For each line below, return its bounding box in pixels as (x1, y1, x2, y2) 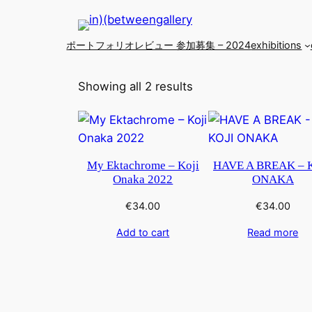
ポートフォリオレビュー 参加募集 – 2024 (66, 38, 251, 51)
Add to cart (116, 226, 170, 238)
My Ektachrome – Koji (86, 158, 199, 172)
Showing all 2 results (78, 79, 193, 94)
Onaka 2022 (113, 172, 173, 186)
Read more (247, 226, 299, 238)
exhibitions (251, 38, 302, 51)
